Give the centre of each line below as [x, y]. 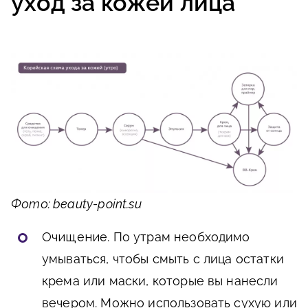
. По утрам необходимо [179, 237]
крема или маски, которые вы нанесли [160, 281]
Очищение [75, 237]
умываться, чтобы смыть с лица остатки [163, 259]
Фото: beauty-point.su [76, 204]
